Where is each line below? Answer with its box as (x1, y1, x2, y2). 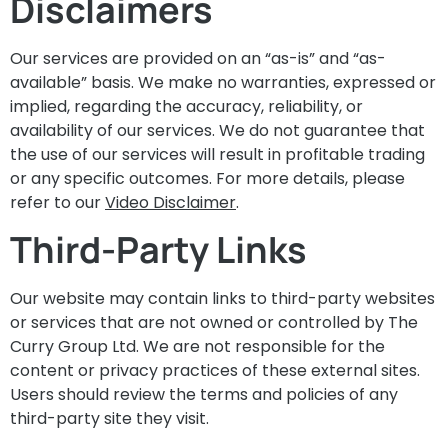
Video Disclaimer (105, 190, 236, 214)
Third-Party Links (10, 224, 307, 274)
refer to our (10, 190, 105, 214)
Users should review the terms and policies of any (10, 382, 398, 406)
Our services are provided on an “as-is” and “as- (10, 46, 386, 70)
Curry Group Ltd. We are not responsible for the (10, 334, 385, 358)
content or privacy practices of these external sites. (10, 358, 420, 382)
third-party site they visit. (10, 406, 209, 430)
